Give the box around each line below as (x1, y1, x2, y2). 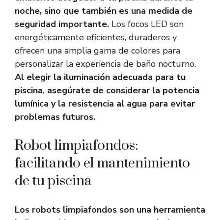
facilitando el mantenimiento (15, 155, 190, 172)
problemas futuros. (15, 111, 95, 123)
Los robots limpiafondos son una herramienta (15, 204, 205, 216)
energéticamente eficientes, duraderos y (15, 31, 177, 44)
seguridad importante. (15, 18, 109, 30)
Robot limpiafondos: (15, 137, 138, 155)
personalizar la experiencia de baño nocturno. (15, 58, 196, 70)
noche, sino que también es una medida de (15, 5, 192, 17)
